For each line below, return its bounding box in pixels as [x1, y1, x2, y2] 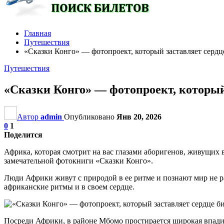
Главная [24, 29, 51, 37]
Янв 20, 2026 [116, 112, 161, 121]
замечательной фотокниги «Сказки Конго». [4, 156, 153, 165]
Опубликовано [64, 112, 116, 121]
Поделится [4, 130, 42, 139]
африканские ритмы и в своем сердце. [4, 182, 134, 191]
